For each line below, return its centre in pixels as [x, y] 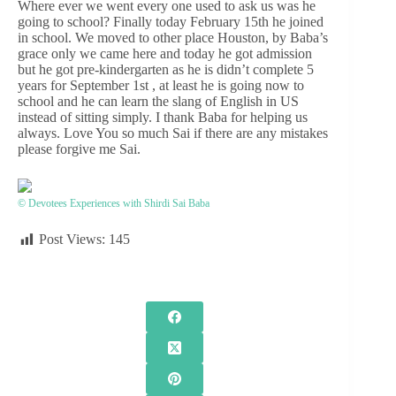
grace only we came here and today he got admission [165, 54]
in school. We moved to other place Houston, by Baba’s [173, 38]
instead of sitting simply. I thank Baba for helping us [163, 118]
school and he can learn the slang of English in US [158, 102]
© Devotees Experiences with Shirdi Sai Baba [114, 204]
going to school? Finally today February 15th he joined [171, 22]
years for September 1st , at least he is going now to [161, 86]
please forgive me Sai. [79, 149]
